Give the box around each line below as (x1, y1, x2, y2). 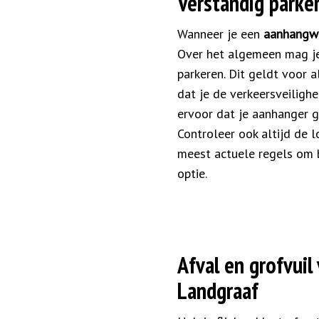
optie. (177, 165, 207, 182)
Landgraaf (177, 276, 258, 305)
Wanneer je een (177, 26, 263, 42)
